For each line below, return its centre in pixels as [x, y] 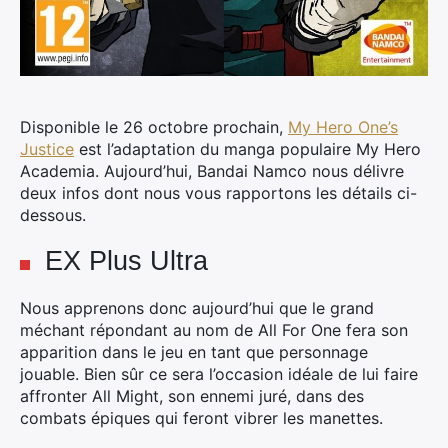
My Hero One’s [343, 127]
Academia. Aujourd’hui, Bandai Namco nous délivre [212, 171]
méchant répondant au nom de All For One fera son [214, 330]
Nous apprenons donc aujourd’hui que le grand [197, 308]
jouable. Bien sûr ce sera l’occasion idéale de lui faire [219, 374]
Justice [47, 149]
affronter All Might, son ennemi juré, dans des [192, 396]
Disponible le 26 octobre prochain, [154, 127]
